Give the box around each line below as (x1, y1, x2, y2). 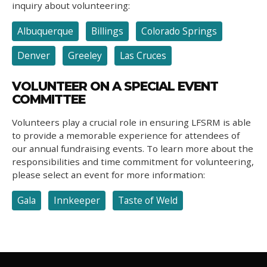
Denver (17, 49, 50, 62)
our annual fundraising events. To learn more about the (12, 142, 253, 154)
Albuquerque (17, 24, 73, 38)
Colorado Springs (141, 24, 217, 38)
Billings (91, 24, 123, 38)
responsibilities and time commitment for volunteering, (12, 156, 254, 167)
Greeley (68, 49, 102, 62)
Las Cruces (120, 49, 166, 62)
